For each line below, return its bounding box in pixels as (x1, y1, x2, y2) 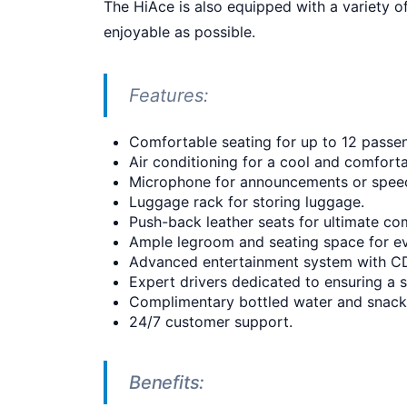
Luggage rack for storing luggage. (129, 193, 364, 212)
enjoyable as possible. (104, 23, 255, 42)
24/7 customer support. (129, 313, 293, 332)
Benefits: (129, 372, 205, 394)
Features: (129, 84, 209, 107)
